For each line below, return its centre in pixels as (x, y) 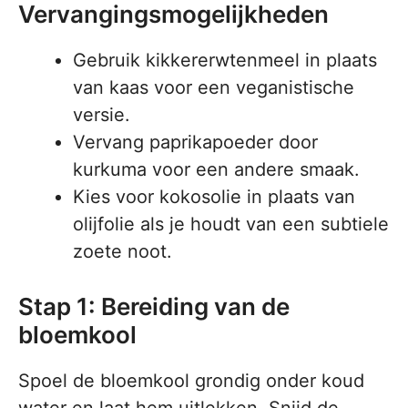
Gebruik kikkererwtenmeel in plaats (225, 61)
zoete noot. (122, 252)
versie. (102, 115)
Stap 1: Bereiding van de (154, 307)
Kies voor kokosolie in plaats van (214, 197)
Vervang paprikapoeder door (195, 143)
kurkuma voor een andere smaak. (216, 170)
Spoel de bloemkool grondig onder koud (191, 381)
